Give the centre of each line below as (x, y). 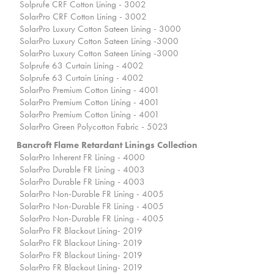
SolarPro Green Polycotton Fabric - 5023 (94, 127)
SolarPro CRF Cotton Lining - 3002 (83, 17)
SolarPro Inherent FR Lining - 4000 (82, 157)
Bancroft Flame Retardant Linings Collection (107, 145)
